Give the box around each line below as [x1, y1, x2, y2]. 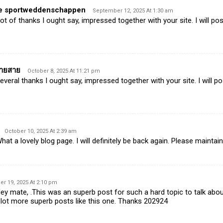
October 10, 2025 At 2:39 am [4, 128, 77, 135]
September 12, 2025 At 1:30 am [92, 7, 173, 14]
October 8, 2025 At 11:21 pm [27, 68, 100, 75]
